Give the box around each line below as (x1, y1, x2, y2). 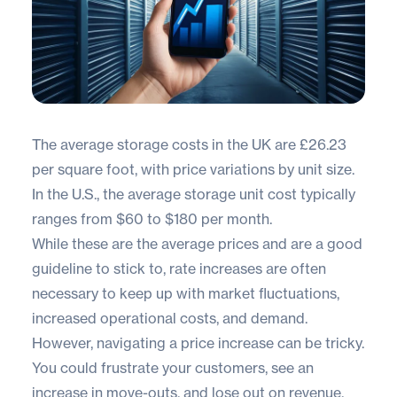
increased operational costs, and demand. (32, 308, 307, 327)
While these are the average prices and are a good (32, 234, 362, 253)
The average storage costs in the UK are (32, 135, 300, 153)
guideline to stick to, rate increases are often (32, 259, 326, 277)
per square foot (32, 160, 135, 178)
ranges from (32, 209, 116, 228)
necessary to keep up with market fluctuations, (32, 284, 339, 302)
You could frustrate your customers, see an (32, 358, 314, 377)
